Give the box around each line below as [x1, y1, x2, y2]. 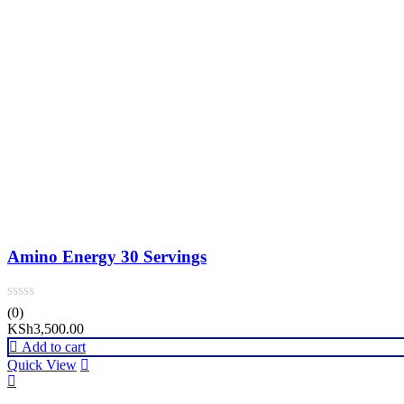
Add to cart [22, 339, 86, 355]
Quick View [7, 357, 77, 373]
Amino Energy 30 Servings [7, 246, 207, 266]
